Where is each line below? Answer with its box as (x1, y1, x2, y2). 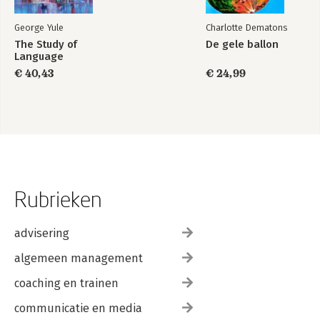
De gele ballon (206, 38, 279, 51)
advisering (14, 226, 69, 240)
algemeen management (14, 251, 143, 265)
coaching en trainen (14, 276, 119, 290)
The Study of (14, 38, 77, 51)
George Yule (14, 22, 64, 33)
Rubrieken (14, 186, 102, 211)
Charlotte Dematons (206, 22, 287, 33)
